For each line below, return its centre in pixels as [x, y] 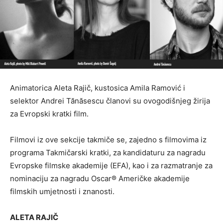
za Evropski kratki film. [49, 114]
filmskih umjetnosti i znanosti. [62, 192]
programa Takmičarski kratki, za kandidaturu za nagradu [108, 153]
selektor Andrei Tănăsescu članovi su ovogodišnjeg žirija [110, 101]
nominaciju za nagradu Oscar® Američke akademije [100, 179]
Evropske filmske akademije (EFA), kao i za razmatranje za [111, 166]
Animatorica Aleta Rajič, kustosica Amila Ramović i [98, 88]
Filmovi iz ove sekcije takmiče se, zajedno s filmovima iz [108, 140]
